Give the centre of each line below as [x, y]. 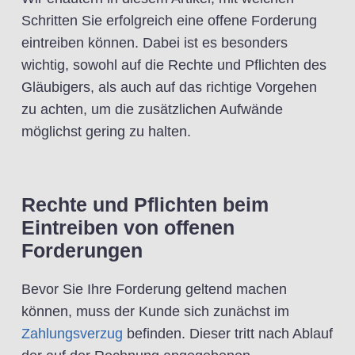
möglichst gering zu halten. [106, 132]
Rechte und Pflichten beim [145, 204]
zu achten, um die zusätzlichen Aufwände [152, 109]
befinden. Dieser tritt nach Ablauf [228, 334]
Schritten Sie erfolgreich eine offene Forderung [169, 21]
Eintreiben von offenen [128, 227]
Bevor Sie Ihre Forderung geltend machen [154, 289]
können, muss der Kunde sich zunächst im [155, 311]
